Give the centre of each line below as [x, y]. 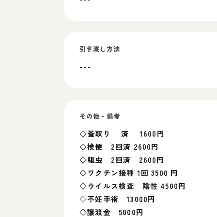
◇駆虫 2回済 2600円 [122, 160]
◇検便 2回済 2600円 [119, 147]
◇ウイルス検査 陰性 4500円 [133, 186]
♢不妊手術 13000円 [118, 199]
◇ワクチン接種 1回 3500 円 [129, 173]
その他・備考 [100, 116]
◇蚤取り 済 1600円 [122, 133]
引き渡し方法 [100, 49]
